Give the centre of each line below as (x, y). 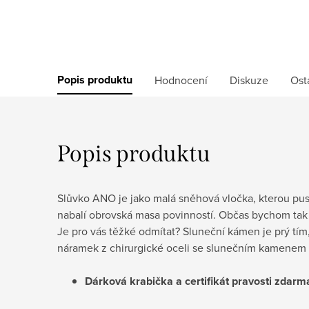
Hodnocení (181, 80)
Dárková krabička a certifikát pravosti (178, 281)
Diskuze (249, 80)
